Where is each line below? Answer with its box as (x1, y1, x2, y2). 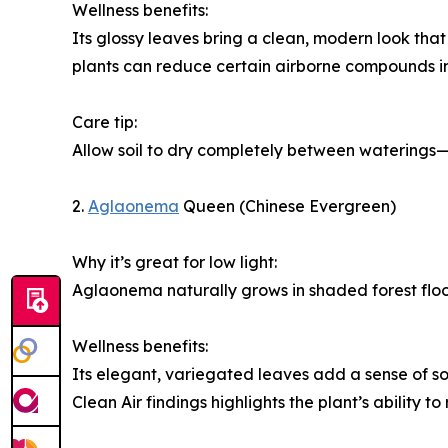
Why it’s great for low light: (72, 251, 277, 272)
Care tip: (72, 111, 137, 132)
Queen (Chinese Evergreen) (179, 195, 396, 216)
